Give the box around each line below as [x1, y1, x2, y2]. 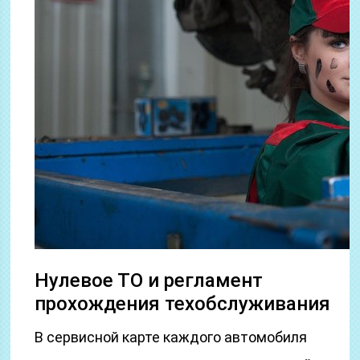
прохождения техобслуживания [35, 292, 331, 315]
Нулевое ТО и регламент [35, 269, 264, 292]
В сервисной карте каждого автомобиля [35, 329, 308, 346]
